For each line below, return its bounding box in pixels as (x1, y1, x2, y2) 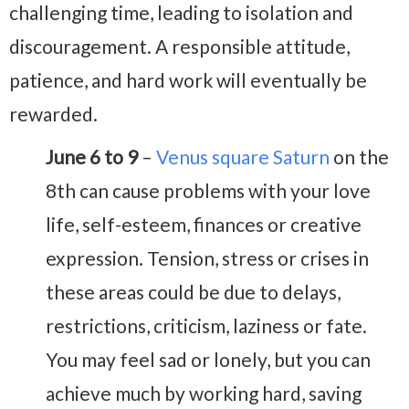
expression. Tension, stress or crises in (46, 246, 369, 270)
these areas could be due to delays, (46, 280, 341, 304)
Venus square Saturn (156, 145, 330, 169)
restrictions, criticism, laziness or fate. (46, 314, 367, 338)
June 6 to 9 (46, 145, 138, 169)
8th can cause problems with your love (46, 179, 371, 203)
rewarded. (9, 102, 98, 126)
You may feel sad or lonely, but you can (46, 348, 371, 372)
